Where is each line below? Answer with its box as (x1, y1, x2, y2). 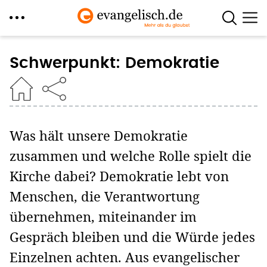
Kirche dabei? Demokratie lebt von (10, 167, 229, 185)
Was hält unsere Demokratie (10, 127, 188, 144)
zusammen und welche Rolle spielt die (10, 147, 252, 164)
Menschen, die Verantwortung (10, 188, 200, 205)
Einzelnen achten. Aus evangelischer (10, 249, 240, 266)
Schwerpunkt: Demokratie (10, 55, 219, 71)
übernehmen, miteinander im (10, 208, 197, 225)
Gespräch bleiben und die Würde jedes (10, 228, 255, 246)
